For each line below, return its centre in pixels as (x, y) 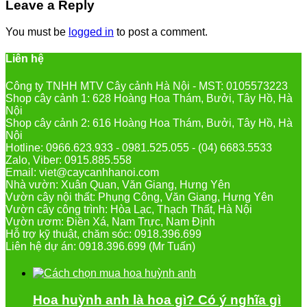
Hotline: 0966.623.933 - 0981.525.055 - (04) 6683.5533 (139, 147)
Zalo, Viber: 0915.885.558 (69, 160)
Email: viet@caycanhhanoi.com (82, 172)
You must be (37, 32)
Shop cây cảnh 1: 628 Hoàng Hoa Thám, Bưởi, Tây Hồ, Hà (149, 98)
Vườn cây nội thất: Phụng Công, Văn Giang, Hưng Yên (139, 197)
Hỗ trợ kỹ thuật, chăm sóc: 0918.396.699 (103, 234)
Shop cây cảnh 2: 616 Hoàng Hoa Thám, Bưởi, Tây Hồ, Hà (149, 123)
